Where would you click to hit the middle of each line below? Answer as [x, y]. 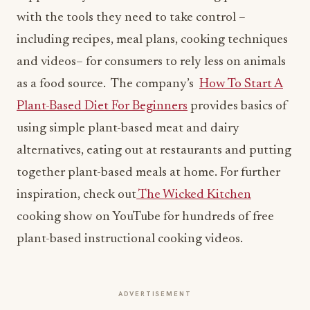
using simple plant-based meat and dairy [128, 128]
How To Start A [241, 84]
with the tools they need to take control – [131, 18]
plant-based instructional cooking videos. [130, 239]
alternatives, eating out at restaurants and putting [154, 151]
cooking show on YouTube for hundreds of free [145, 217]
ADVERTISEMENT [155, 294]
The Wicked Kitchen [194, 195]
